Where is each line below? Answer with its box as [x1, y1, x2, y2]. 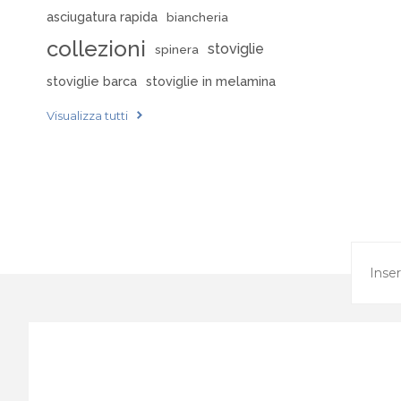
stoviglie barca [47, 73, 137, 89]
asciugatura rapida [47, 8, 158, 24]
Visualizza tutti [47, 107, 128, 123]
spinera [155, 41, 199, 56]
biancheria [166, 9, 228, 24]
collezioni [47, 35, 146, 62]
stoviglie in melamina [146, 73, 276, 89]
